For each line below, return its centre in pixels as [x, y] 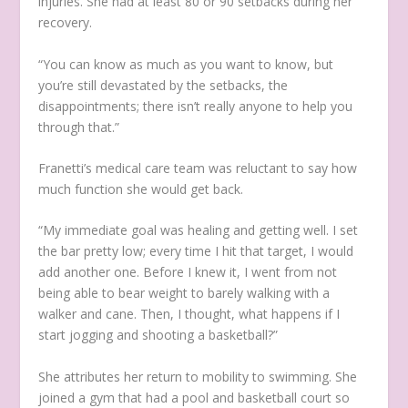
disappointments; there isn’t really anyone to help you [196, 106]
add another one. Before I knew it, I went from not [188, 272]
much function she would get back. [141, 189]
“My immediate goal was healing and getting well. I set [199, 230]
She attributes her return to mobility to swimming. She [198, 376]
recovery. [66, 23]
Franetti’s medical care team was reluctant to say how [198, 168]
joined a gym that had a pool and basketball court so [194, 397]
